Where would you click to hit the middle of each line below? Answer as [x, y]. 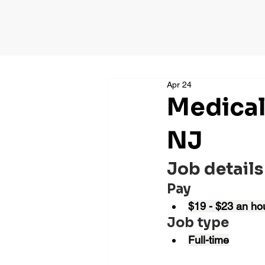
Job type [198, 223]
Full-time [208, 240]
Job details [215, 169]
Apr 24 [179, 85]
